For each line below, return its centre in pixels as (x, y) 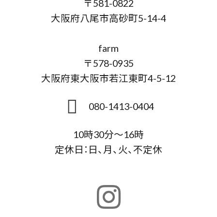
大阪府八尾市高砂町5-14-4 (108, 17)
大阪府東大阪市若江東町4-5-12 (108, 77)
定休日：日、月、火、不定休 (108, 149)
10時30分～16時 (108, 134)
